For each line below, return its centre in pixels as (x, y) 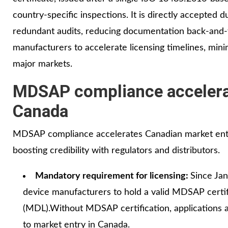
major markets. (42, 64)
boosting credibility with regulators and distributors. (116, 150)
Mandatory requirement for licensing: (113, 176)
